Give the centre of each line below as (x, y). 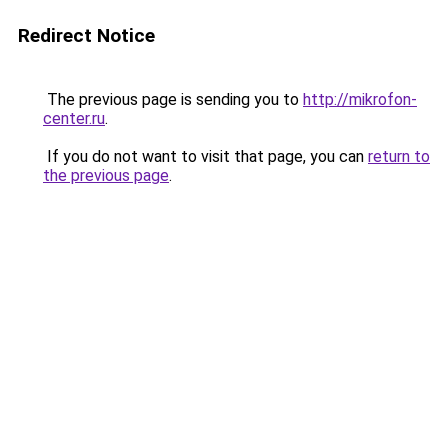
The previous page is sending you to (173, 99)
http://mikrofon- (360, 99)
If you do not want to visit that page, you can (205, 156)
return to (399, 156)
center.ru (74, 118)
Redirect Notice (86, 35)
